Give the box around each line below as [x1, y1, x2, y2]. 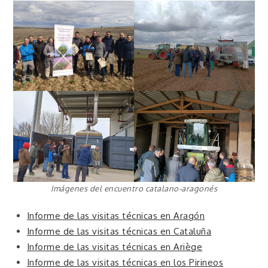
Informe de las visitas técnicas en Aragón [26, 210, 205, 222]
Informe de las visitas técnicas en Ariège [26, 241, 203, 253]
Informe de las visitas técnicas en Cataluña [26, 226, 212, 237]
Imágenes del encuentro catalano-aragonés [51, 183, 217, 193]
